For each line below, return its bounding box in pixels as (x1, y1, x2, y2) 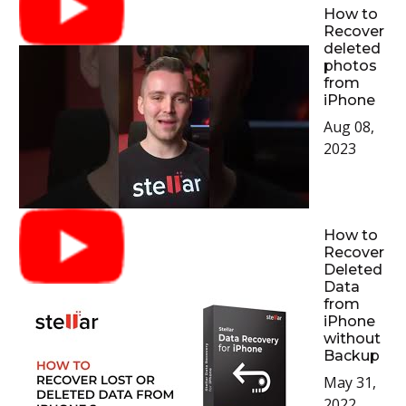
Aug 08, (323, 116, 374, 137)
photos (323, 56, 377, 74)
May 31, (323, 372, 376, 392)
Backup (323, 346, 380, 364)
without (323, 329, 381, 347)
